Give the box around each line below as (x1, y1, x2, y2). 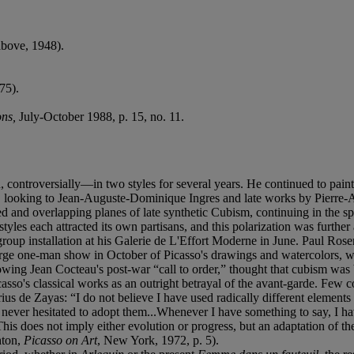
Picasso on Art (24, 333, 97, 347)
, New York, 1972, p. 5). (97, 333, 219, 347)
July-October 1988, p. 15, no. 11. (19, 109, 184, 123)
